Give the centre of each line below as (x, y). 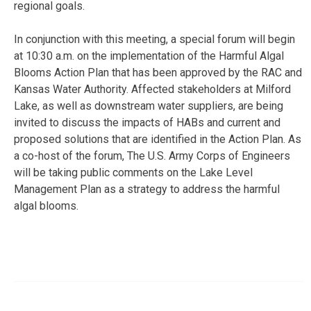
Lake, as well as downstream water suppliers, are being (149, 106)
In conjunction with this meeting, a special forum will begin (154, 39)
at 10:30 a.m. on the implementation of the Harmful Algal (149, 56)
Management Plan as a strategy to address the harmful (147, 189)
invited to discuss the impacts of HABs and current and (147, 122)
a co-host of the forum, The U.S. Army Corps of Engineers (152, 155)
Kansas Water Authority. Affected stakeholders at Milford (152, 89)
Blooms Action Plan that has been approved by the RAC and (158, 72)
